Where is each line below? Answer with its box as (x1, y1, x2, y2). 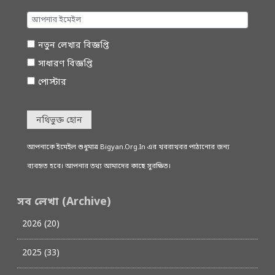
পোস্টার (37, 77, 66, 89)
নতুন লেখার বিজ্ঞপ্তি (37, 40, 109, 52)
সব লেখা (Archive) (17, 195, 110, 210)
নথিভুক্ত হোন (36, 114, 82, 126)
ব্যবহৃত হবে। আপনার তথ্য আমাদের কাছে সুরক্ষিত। (27, 162, 171, 172)
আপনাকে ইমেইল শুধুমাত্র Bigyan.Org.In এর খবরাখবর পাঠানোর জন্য (27, 143, 230, 153)
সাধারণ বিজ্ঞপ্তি (37, 58, 93, 71)
